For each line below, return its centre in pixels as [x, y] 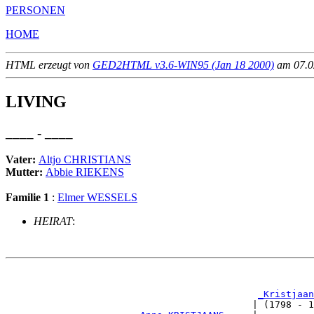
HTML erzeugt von [49, 64]
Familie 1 [27, 198]
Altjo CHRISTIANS [85, 160]
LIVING [36, 101]
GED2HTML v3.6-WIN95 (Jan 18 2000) [183, 64]
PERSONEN [35, 10]
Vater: [22, 160]
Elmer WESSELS [97, 198]
